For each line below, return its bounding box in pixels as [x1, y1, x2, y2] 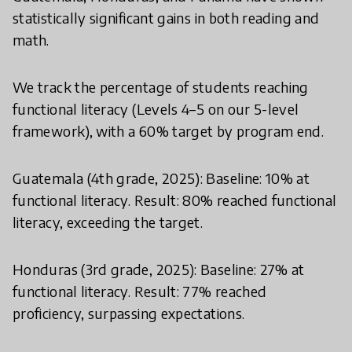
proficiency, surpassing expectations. [13, 303, 245, 322]
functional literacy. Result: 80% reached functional [13, 190, 337, 209]
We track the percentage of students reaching [13, 77, 309, 96]
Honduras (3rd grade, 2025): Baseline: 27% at [13, 259, 305, 278]
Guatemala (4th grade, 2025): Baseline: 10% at [13, 168, 310, 187]
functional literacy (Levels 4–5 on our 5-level [13, 99, 299, 118]
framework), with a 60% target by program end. [13, 121, 324, 140]
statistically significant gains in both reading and [13, 8, 320, 27]
